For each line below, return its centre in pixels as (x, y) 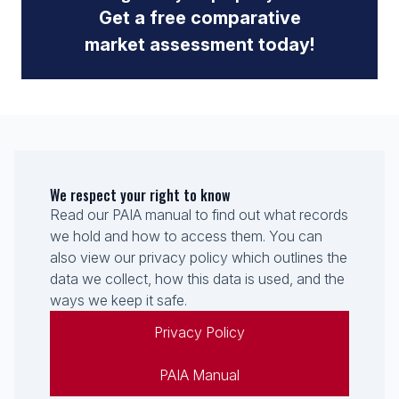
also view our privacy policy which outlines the (199, 257)
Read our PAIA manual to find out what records (199, 215)
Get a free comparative (199, 18)
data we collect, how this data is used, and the (197, 279)
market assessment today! (199, 45)
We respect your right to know (140, 195)
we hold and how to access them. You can (186, 236)
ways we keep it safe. (118, 300)
